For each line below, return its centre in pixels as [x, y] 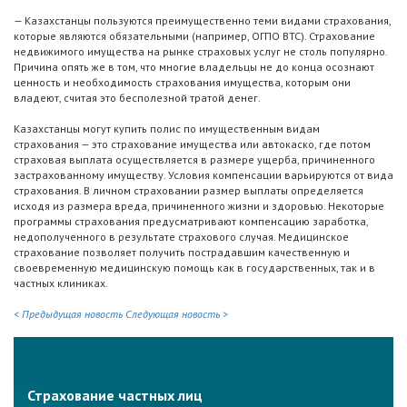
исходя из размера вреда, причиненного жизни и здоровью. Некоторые [199, 206]
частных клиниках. [61, 283]
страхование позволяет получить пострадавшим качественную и [182, 253]
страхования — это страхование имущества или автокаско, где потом [192, 144]
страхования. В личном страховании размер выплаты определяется [189, 191]
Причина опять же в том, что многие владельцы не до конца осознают [194, 67]
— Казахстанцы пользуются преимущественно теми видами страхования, [202, 21]
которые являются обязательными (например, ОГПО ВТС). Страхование [194, 36]
